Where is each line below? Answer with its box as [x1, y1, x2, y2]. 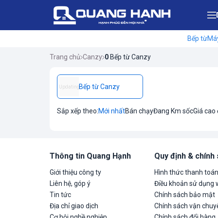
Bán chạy [125, 107, 153, 115]
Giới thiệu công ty [50, 168, 101, 176]
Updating [58, 84, 80, 90]
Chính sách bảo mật [154, 191, 215, 199]
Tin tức [50, 191, 71, 199]
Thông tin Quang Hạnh [50, 151, 131, 161]
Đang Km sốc [153, 107, 193, 115]
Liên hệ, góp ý [50, 180, 91, 187]
